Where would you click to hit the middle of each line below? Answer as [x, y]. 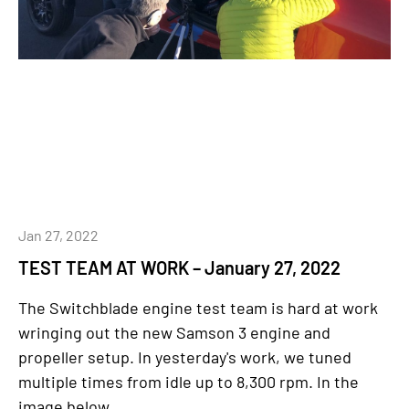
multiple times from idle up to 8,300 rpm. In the [189, 382]
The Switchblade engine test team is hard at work [198, 308]
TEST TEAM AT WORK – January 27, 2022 [179, 267]
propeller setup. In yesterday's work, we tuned [185, 357]
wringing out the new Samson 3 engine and [174, 332]
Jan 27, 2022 [58, 235]
